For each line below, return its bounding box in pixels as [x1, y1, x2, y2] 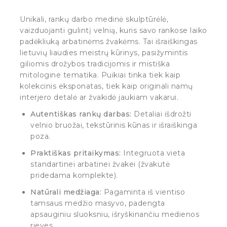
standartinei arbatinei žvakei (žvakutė [30, 160, 170, 169]
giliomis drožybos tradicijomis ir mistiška [20, 59, 170, 68]
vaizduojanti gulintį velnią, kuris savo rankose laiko [20, 25, 207, 35]
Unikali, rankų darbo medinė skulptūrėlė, [20, 14, 168, 24]
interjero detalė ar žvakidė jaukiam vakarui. [20, 92, 178, 102]
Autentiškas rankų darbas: [30, 109, 132, 119]
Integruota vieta [121, 148, 185, 158]
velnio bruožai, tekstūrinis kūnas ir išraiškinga [30, 120, 197, 130]
